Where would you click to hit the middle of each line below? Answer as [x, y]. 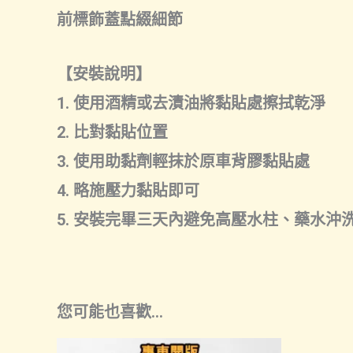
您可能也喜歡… [110, 312]
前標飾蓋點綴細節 [120, 20]
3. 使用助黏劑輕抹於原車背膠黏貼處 [183, 162]
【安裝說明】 [104, 74]
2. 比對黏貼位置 [112, 132]
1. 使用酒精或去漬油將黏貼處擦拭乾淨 [191, 103]
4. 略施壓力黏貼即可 [128, 191]
